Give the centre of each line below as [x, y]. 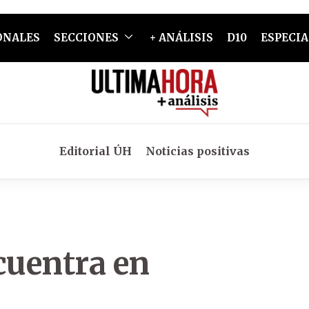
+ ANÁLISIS [181, 38]
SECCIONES [86, 38]
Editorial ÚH [96, 151]
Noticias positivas [198, 151]
